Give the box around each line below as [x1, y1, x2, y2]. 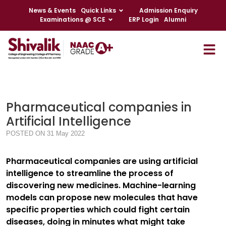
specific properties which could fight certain [6, 204, 190, 215]
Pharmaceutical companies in [6, 99, 192, 116]
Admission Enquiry [139, 6, 198, 15]
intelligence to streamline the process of [6, 167, 174, 179]
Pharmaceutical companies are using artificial [6, 155, 198, 167]
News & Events [28, 6, 76, 15]
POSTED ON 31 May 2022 [6, 130, 85, 137]
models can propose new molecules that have [6, 192, 198, 203]
